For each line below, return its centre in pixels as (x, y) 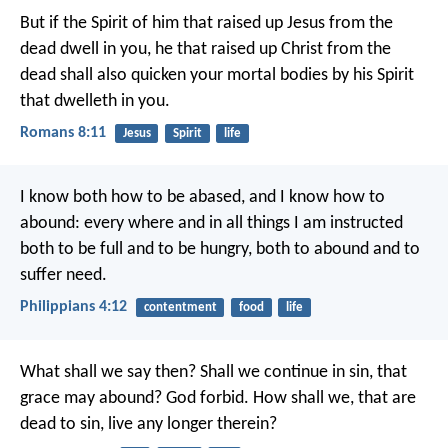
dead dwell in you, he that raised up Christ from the (205, 49)
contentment (180, 308)
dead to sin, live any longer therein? (148, 424)
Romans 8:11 (63, 132)
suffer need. (63, 276)
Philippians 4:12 (73, 307)
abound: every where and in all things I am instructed (211, 224)
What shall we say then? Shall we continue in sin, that (213, 372)
